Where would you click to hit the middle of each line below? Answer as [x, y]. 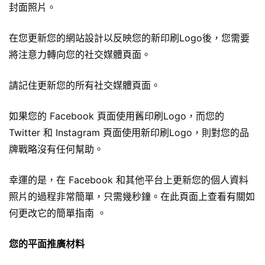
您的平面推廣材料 [47, 244]
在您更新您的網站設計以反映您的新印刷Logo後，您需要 [129, 38]
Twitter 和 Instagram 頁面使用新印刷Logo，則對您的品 [129, 133]
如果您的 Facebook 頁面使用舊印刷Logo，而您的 [117, 116]
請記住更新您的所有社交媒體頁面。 [85, 85]
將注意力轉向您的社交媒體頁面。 [80, 55]
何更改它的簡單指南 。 [58, 213]
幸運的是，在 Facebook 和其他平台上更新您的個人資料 [129, 180]
